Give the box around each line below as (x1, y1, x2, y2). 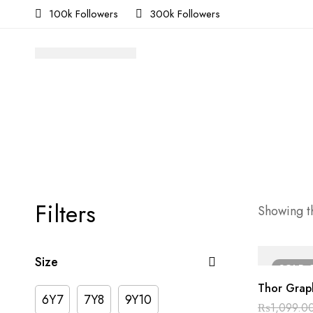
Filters (35, 197, 96, 231)
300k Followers (150, 6, 220, 22)
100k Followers (49, 6, 118, 22)
